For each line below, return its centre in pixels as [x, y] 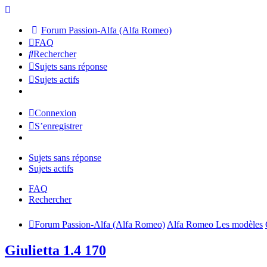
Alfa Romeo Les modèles [215, 225]
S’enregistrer [58, 126]
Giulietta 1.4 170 [55, 251]
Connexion [55, 113]
